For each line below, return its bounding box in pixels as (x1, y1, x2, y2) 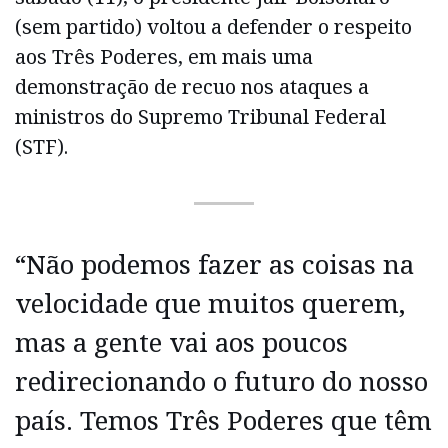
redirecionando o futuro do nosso (15, 362, 428, 399)
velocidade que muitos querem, (15, 284, 405, 321)
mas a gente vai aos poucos (15, 323, 348, 360)
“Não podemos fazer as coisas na (15, 245, 414, 282)
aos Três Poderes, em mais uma (15, 42, 313, 70)
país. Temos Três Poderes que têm (15, 401, 432, 438)
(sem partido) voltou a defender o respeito (15, 12, 412, 40)
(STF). (15, 132, 68, 160)
